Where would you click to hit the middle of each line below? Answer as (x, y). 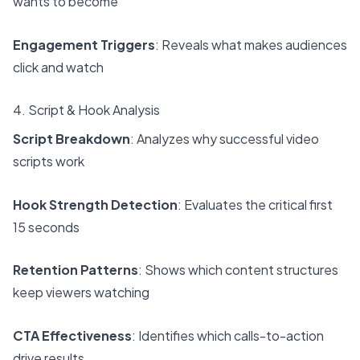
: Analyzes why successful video (225, 139)
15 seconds (46, 227)
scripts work (49, 162)
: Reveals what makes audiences (251, 44)
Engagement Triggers (84, 44)
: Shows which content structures (238, 270)
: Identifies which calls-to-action (228, 335)
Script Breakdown (72, 139)
